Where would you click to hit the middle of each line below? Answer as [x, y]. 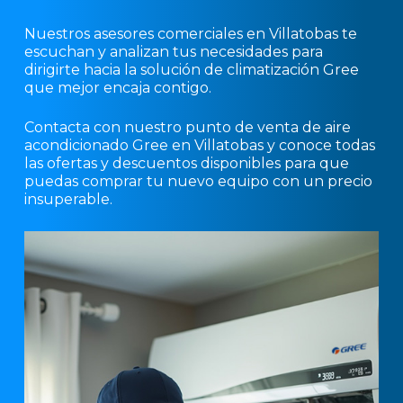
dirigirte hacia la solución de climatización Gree [191, 69]
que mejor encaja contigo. [117, 87]
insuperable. [68, 199]
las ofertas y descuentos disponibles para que [186, 163]
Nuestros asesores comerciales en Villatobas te [190, 33]
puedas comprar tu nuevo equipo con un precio [198, 181]
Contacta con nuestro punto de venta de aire [187, 127]
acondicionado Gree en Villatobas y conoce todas [199, 145]
